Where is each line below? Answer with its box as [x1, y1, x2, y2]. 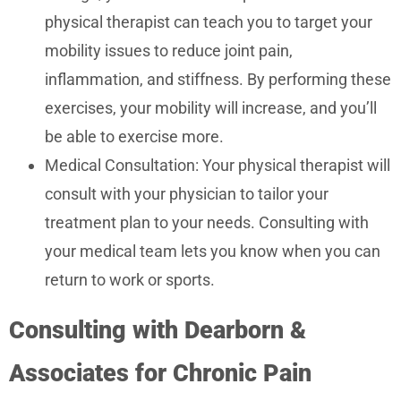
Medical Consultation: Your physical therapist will [45, 156, 390, 175]
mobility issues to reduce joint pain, [45, 41, 293, 61]
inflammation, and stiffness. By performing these [45, 70, 391, 90]
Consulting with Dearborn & [9, 316, 306, 346]
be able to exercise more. [45, 127, 224, 147]
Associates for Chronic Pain [9, 359, 311, 388]
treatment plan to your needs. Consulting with [45, 213, 369, 233]
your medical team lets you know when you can [45, 242, 380, 261]
